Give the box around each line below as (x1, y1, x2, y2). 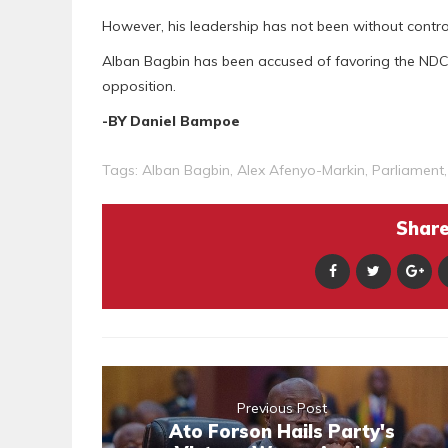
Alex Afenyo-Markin (237, 161, 365, 180)
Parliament (372, 161, 444, 180)
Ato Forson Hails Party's (169, 420, 395, 444)
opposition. (102, 77, 176, 96)
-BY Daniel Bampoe (102, 112, 240, 131)
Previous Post (237, 399, 327, 418)
